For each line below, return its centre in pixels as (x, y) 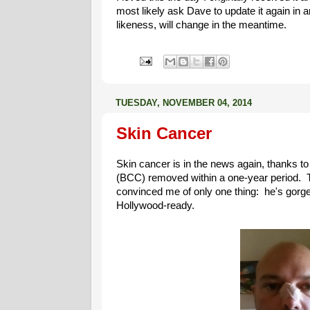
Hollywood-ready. (155, 205)
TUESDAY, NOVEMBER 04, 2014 (184, 103)
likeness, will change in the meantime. (201, 25)
